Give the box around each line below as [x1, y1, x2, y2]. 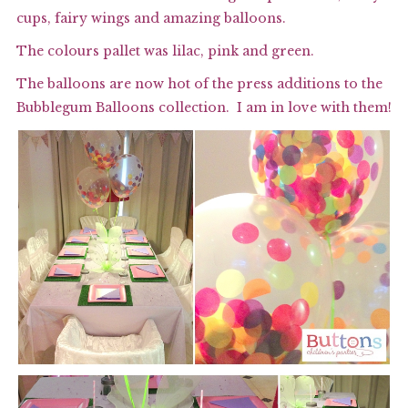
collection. [154, 98, 229, 116]
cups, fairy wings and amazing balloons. [15, 9, 286, 26]
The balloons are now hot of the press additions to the [15, 75, 382, 92]
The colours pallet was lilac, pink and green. [15, 42, 314, 59]
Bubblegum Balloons [15, 98, 155, 116]
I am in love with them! [236, 98, 392, 116]
